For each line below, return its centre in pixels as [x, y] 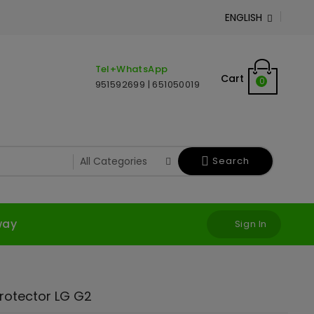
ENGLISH [244, 18]
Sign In [251, 224]
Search [231, 161]
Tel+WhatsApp [131, 69]
